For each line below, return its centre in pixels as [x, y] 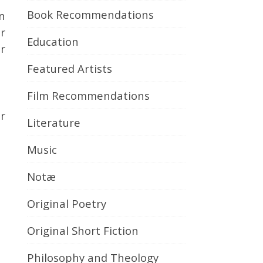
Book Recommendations [90, 14]
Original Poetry [67, 203]
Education [53, 41]
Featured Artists [70, 68]
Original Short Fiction [83, 230]
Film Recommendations [88, 95]
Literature [54, 122]
